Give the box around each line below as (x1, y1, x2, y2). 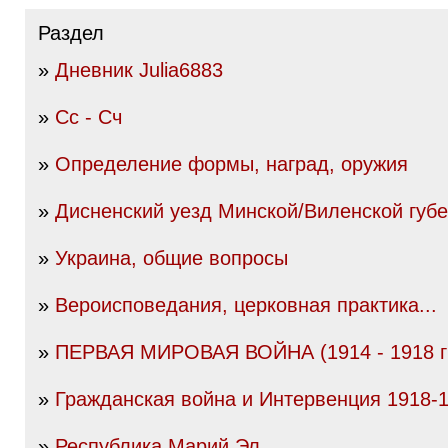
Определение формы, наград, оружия (55, 153, 408, 175)
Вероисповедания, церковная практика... (55, 294, 437, 316)
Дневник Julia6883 (55, 59, 223, 81)
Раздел (38, 22, 104, 44)
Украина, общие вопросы (55, 247, 288, 269)
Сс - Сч (55, 106, 122, 128)
